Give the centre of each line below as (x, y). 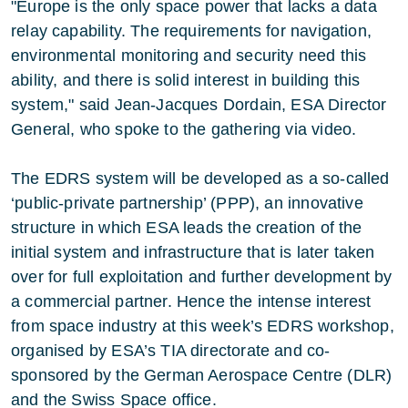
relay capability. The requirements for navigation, (191, 31)
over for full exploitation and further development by (202, 277)
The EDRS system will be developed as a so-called (200, 178)
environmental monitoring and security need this (189, 56)
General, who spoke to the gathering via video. (184, 129)
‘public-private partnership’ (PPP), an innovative (187, 203)
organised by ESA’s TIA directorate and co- (171, 351)
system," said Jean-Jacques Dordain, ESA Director (199, 105)
